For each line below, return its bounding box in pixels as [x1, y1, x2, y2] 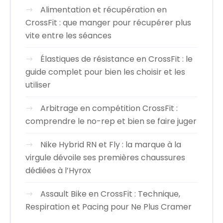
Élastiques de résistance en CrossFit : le [40, 53, 193, 65]
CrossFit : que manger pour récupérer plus [25, 17, 191, 29]
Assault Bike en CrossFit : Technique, [40, 188, 180, 200]
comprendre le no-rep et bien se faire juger [25, 115, 197, 127]
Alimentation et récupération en [40, 4, 167, 16]
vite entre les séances [25, 30, 111, 42]
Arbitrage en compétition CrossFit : [40, 103, 178, 114]
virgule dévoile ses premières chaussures [25, 152, 185, 164]
